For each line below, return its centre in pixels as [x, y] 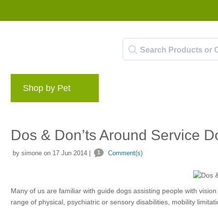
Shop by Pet [47, 88]
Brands [127, 91]
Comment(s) [124, 153]
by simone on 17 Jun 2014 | [51, 153]
